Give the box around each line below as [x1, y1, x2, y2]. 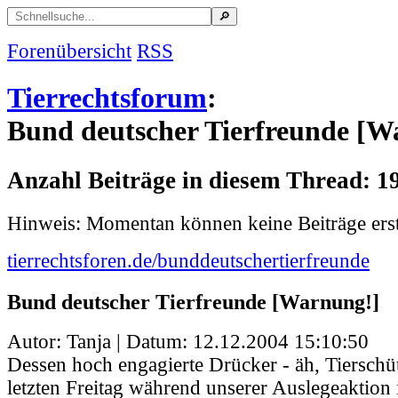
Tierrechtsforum [7, 82, 207, 115]
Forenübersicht [7, 40, 131, 62]
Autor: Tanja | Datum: [7, 330, 193, 354]
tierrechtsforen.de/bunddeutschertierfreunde [7, 249, 370, 272]
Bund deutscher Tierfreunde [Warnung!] [7, 289, 379, 314]
